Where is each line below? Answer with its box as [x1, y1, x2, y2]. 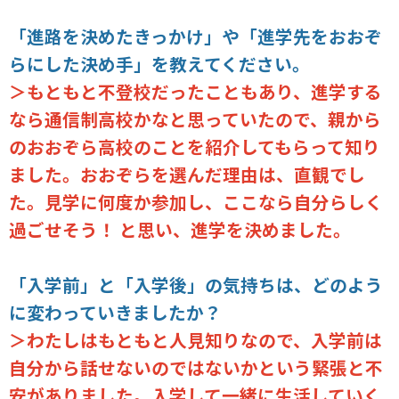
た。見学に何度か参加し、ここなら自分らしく [9, 188, 384, 215]
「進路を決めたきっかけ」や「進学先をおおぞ [9, 22, 383, 49]
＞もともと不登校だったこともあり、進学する [9, 77, 383, 104]
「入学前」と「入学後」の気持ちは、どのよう [9, 271, 384, 297]
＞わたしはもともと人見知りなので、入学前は [9, 326, 383, 353]
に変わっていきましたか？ [9, 298, 223, 325]
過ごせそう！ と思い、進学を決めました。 [9, 216, 352, 242]
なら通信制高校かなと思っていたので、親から [9, 105, 382, 132]
